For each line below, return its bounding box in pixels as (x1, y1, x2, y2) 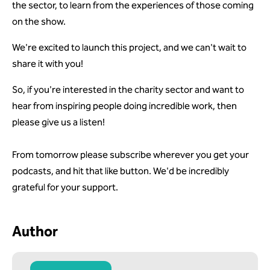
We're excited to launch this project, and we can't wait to (12, 42, 246, 53)
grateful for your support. (12, 181, 118, 193)
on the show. (12, 16, 66, 27)
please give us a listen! (12, 116, 107, 128)
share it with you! (12, 58, 83, 69)
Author (12, 223, 58, 240)
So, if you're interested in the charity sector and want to (12, 84, 244, 95)
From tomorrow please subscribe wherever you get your (12, 149, 249, 160)
